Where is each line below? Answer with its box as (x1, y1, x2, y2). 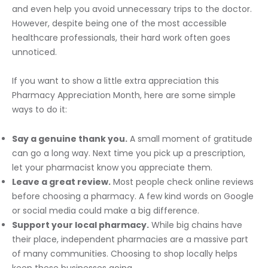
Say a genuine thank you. (12, 132, 127, 145)
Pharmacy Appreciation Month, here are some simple (12, 89, 236, 102)
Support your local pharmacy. (12, 218, 149, 231)
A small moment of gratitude (127, 132, 252, 145)
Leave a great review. (12, 175, 111, 188)
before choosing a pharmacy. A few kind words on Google (12, 190, 254, 202)
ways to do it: (12, 103, 67, 116)
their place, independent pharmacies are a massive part (12, 233, 248, 245)
